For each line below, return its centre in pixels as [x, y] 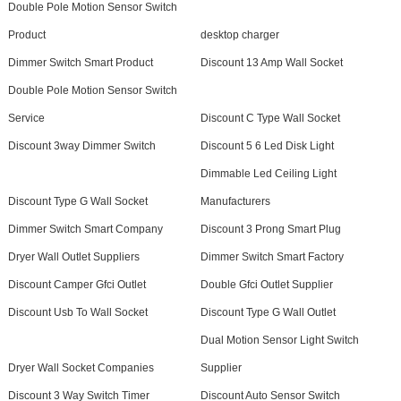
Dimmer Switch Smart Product [80, 63]
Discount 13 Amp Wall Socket [271, 63]
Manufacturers [235, 202]
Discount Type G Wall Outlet [268, 313]
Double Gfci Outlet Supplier [266, 285]
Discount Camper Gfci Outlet [77, 285]
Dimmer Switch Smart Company [85, 230]
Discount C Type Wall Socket [270, 119]
